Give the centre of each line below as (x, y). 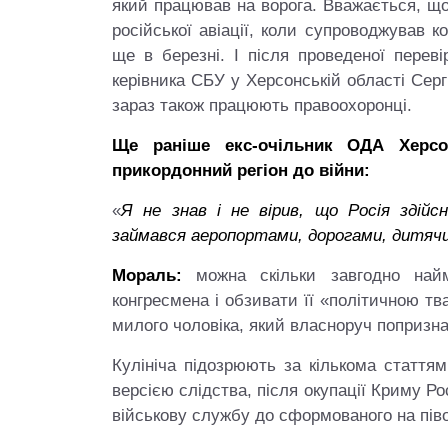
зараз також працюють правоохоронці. (262, 105)
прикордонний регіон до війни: (241, 170)
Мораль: (147, 275)
